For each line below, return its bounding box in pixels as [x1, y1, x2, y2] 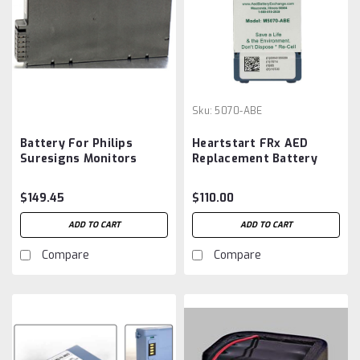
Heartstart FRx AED [192, 135, 309, 151]
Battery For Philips [20, 135, 133, 151]
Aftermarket [20, 181, 96, 197]
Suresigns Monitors [20, 150, 137, 166]
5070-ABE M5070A [192, 166, 300, 182]
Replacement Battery [192, 150, 317, 166]
